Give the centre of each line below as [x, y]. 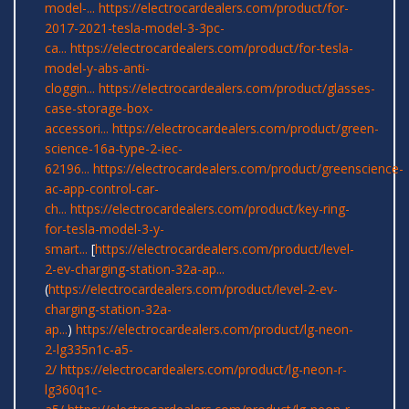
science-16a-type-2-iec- [114, 149]
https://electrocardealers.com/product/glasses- [237, 89]
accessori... [77, 129]
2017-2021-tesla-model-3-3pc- [135, 28]
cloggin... [70, 89]
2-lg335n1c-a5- [89, 350]
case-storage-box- [99, 109]
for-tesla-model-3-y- [105, 229]
